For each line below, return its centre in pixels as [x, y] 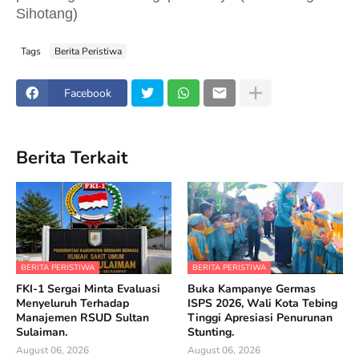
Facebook [88, 93]
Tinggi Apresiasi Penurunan [260, 318]
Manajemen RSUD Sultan [83, 318]
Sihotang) [47, 14]
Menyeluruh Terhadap [73, 303]
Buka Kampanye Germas [252, 289]
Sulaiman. [42, 332]
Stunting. [211, 332]
